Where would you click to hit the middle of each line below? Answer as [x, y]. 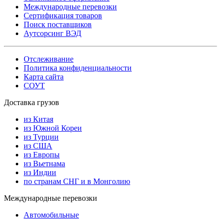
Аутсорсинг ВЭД [53, 34]
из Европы [42, 155]
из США [38, 146]
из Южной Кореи [53, 128]
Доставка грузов [32, 103]
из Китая [38, 119]
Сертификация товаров [63, 16]
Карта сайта [44, 77]
